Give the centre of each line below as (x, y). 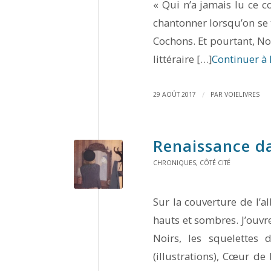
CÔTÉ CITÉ (215, 162)
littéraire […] (182, 59)
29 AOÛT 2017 (175, 94)
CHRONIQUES (175, 162)
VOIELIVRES (242, 94)
